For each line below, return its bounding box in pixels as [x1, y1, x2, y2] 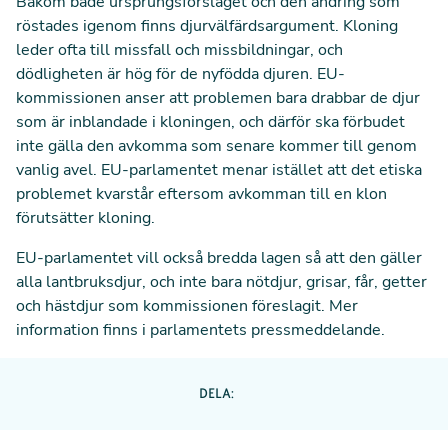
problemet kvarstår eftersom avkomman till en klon [16, 183, 387, 205]
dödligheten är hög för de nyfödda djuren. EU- [16, 63, 345, 85]
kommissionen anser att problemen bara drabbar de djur [16, 87, 420, 109]
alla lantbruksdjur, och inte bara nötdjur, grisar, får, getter [16, 271, 427, 293]
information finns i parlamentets [16, 319, 251, 341]
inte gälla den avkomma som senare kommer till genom [16, 135, 417, 157]
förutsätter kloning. [16, 207, 155, 229]
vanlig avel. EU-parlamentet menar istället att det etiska [16, 159, 422, 181]
